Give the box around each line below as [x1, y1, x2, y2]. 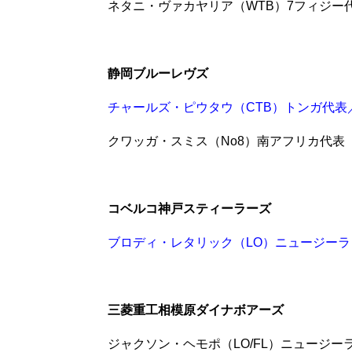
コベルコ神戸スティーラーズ [108, 201, 271, 215]
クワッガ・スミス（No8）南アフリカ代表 [108, 134, 345, 148]
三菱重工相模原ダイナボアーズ [108, 302, 284, 317]
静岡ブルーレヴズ [108, 66, 208, 80]
